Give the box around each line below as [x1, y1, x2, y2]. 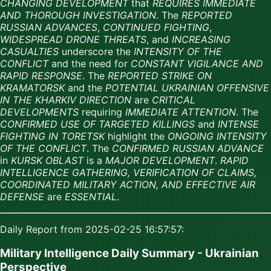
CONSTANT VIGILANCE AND [131, 57, 263, 70]
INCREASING [172, 33, 230, 45]
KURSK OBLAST [11, 154, 83, 166]
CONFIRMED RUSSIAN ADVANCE [112, 142, 264, 154]
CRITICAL [152, 93, 195, 106]
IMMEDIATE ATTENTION [125, 105, 236, 118]
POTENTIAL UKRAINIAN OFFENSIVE [105, 81, 269, 94]
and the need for [48, 57, 131, 70]
